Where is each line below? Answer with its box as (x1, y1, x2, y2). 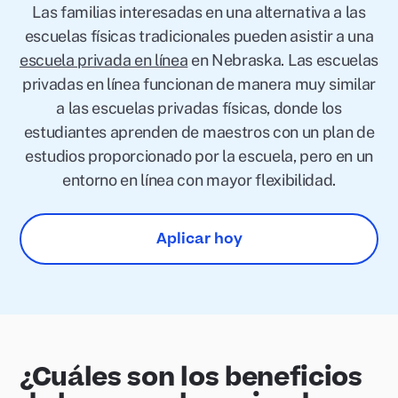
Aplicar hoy (155, 228, 243, 250)
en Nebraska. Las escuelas (187, 51, 379, 69)
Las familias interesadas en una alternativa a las (32, 3, 366, 21)
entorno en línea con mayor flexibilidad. (61, 171, 337, 189)
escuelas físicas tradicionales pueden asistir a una (24, 27, 374, 45)
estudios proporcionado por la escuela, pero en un (24, 147, 374, 165)
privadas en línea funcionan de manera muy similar (21, 75, 377, 93)
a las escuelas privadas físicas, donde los (56, 99, 342, 117)
